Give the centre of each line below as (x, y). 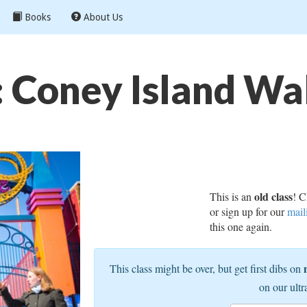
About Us (102, 17)
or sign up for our (249, 211)
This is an (232, 196)
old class (274, 196)
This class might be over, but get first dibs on (207, 268)
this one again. (241, 226)
